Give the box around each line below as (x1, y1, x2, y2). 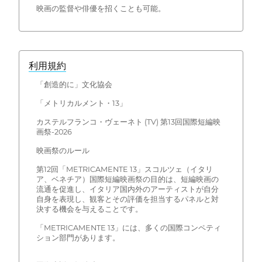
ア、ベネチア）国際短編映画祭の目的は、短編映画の (36, 174, 219, 184)
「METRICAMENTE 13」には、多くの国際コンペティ (36, 223, 221, 232)
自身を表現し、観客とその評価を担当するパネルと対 (36, 194, 219, 204)
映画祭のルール (36, 146, 89, 155)
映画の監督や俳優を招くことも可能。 (36, 4, 166, 13)
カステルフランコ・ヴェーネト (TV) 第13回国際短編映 (36, 117, 220, 126)
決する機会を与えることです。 (36, 204, 143, 213)
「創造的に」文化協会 (36, 80, 112, 89)
